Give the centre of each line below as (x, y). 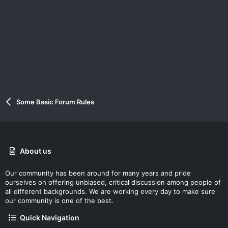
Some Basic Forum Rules (55, 102)
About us (36, 151)
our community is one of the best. (59, 201)
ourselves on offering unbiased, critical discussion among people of (113, 182)
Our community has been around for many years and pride (98, 173)
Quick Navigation (50, 218)
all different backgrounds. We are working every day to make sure (110, 191)
